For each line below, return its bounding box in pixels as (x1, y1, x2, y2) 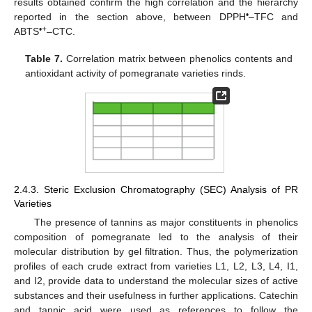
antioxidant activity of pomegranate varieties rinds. (25, 67, 247, 79)
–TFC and (248, 11, 299, 23)
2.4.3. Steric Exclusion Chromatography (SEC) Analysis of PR (14, 184, 298, 196)
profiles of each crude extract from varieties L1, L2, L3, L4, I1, (14, 260, 298, 272)
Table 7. (25, 52, 63, 64)
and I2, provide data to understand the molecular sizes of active (14, 275, 298, 287)
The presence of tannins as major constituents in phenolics (33, 217, 298, 228)
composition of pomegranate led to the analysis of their (14, 231, 298, 243)
